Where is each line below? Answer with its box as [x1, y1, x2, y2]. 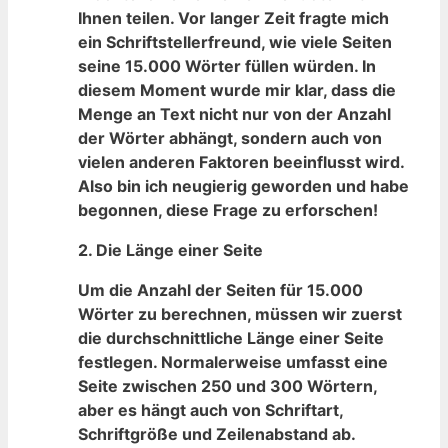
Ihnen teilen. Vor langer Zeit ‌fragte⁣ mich [78, 8, 389, 29]
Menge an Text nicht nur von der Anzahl [78, 104, 391, 125]
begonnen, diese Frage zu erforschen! [78, 200, 378, 221]
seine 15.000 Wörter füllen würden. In [78, 56, 376, 77]
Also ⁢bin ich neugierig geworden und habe [78, 176, 409, 197]
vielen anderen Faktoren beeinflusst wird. [78, 152, 404, 173]
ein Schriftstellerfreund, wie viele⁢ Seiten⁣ [78, 32, 392, 53]
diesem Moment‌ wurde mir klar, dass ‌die [78, 80, 396, 101]
